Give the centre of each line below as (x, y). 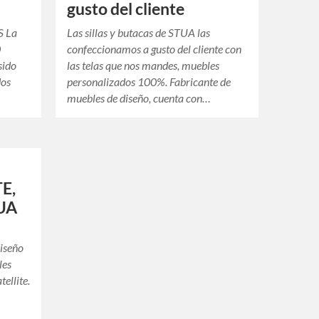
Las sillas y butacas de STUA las (139, 33)
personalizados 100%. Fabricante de (149, 82)
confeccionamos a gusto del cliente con (155, 49)
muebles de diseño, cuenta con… (139, 98)
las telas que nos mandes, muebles (143, 66)
